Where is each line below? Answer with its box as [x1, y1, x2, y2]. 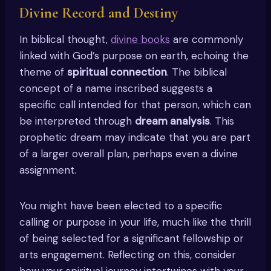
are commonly [170, 32, 243, 46]
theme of [19, 65, 67, 79]
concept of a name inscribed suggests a [19, 81, 212, 95]
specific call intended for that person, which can [19, 97, 251, 111]
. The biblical [167, 65, 227, 79]
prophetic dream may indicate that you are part [19, 130, 250, 144]
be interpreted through [19, 114, 135, 128]
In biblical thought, [19, 32, 111, 46]
